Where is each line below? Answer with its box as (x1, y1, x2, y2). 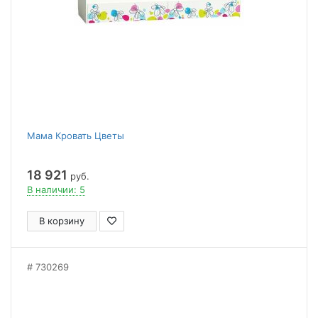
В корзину (39, 215, 84, 226)
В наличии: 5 (27, 184, 85, 195)
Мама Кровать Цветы (27, 130, 124, 141)
